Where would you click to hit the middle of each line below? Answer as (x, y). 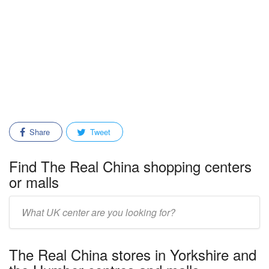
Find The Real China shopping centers (130, 166)
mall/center (30, 219)
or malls (34, 182)
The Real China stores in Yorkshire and (133, 254)
